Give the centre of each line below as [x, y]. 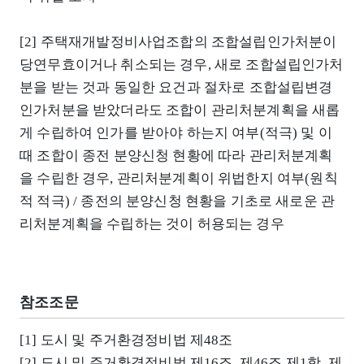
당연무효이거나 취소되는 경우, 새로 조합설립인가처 [182, 64]
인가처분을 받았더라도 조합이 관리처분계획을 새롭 [180, 110]
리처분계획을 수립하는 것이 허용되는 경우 [152, 223]
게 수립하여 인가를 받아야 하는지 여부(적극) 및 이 [176, 132]
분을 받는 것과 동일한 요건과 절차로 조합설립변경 [176, 87]
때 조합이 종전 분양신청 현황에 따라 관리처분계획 [176, 155]
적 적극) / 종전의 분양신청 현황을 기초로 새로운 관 [178, 201]
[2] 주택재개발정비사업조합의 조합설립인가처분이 [178, 41]
